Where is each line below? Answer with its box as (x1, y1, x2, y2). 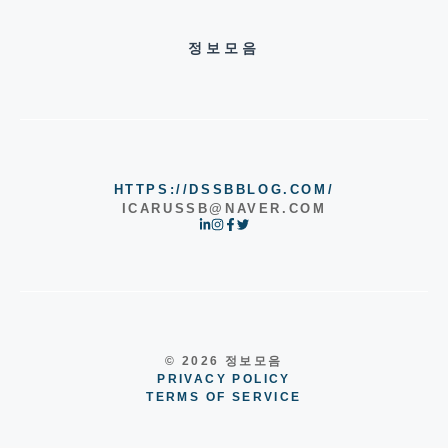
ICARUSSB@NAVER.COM (121, 201, 327, 216)
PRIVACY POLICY (157, 371, 291, 386)
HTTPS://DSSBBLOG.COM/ (113, 182, 335, 197)
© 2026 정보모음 (165, 353, 283, 368)
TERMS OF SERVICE (146, 389, 302, 404)
